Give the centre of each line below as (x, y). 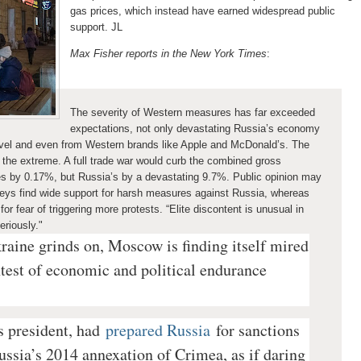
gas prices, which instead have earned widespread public (203, 11)
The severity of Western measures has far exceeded (193, 113)
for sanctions (258, 330)
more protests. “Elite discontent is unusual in (199, 210)
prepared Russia (158, 330)
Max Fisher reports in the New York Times (168, 54)
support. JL (98, 27)
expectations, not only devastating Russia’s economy (195, 129)
